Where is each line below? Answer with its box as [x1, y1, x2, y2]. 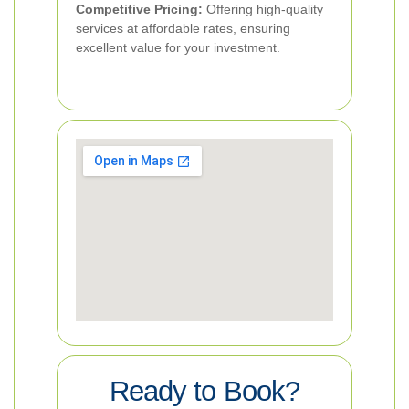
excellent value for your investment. [76, 40, 280, 55]
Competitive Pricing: [76, 2, 203, 16]
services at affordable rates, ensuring [76, 21, 290, 36]
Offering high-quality [203, 2, 323, 16]
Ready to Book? [110, 375, 299, 407]
